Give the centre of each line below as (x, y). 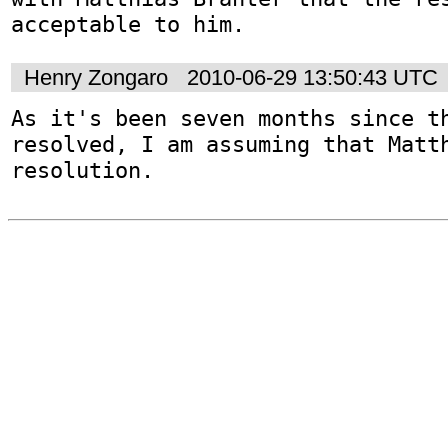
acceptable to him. (128, 24)
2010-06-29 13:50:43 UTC (312, 77)
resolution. (82, 169)
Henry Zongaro (96, 77)
